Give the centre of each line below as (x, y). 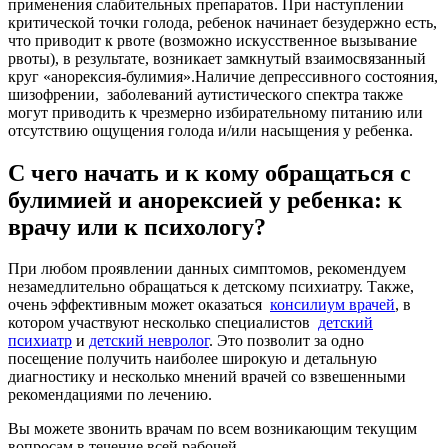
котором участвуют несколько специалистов (161, 323)
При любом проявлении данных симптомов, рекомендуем (207, 269)
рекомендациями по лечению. (110, 395)
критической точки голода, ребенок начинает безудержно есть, (222, 22)
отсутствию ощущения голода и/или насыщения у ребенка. (210, 130)
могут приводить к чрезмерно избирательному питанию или (215, 112)
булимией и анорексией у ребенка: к (205, 199)
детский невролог (149, 341)
